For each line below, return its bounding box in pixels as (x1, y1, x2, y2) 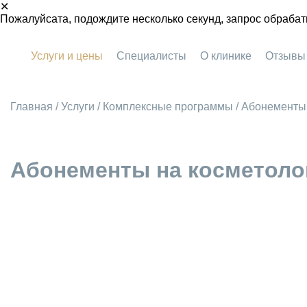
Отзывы (265, 50, 306, 62)
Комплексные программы (103, 101, 233, 112)
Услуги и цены (31, 50, 103, 62)
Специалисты (116, 50, 186, 62)
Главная (10, 101, 53, 112)
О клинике (200, 50, 251, 62)
